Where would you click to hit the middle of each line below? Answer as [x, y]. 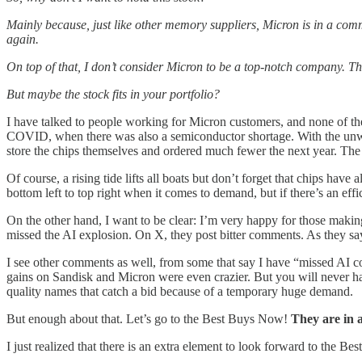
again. [23, 40]
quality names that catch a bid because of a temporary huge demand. [180, 292]
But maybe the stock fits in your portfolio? [113, 95]
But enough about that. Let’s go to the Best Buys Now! [149, 319]
